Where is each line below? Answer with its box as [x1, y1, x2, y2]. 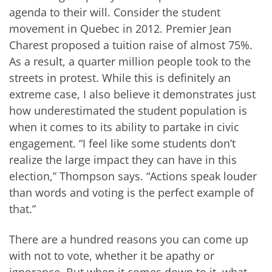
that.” [9, 202, 36, 217]
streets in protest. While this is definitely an [9, 70, 231, 86]
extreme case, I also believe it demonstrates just [9, 87, 256, 102]
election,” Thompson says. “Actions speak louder [9, 169, 257, 184]
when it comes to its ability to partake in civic [9, 120, 239, 135]
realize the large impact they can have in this [9, 152, 237, 168]
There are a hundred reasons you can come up [9, 231, 248, 246]
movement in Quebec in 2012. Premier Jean [9, 21, 231, 36]
